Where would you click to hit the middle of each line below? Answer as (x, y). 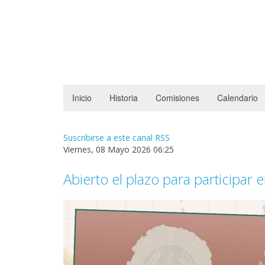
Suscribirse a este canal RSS (117, 138)
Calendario (237, 98)
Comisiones (177, 98)
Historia (124, 98)
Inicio (82, 98)
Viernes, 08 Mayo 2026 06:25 (119, 150)
